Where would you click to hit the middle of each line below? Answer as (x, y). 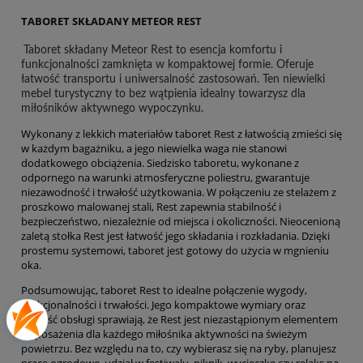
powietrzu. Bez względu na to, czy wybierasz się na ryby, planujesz (179, 349)
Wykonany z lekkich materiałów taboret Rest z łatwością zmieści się (181, 134)
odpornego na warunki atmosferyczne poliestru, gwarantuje (165, 178)
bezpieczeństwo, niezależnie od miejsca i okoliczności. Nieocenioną (181, 222)
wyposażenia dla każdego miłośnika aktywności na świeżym (164, 334)
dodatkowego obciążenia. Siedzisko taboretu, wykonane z (160, 163)
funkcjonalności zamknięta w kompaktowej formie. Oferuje (167, 65)
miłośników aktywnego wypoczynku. (114, 109)
